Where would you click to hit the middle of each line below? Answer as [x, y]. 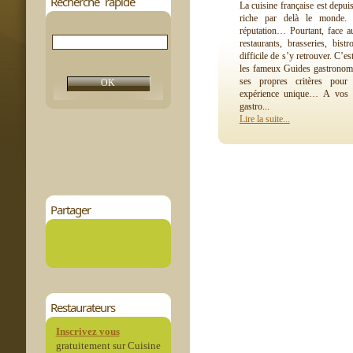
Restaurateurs [82, 307]
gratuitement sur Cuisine [108, 346]
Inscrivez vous [87, 331]
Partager [70, 210]
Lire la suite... [264, 119]
